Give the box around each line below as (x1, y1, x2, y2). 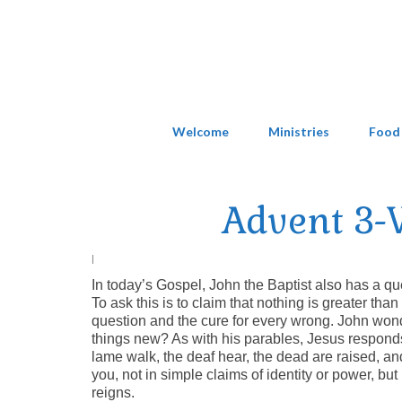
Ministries (268, 123, 329, 139)
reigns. (92, 384, 135, 400)
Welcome (172, 123, 229, 139)
